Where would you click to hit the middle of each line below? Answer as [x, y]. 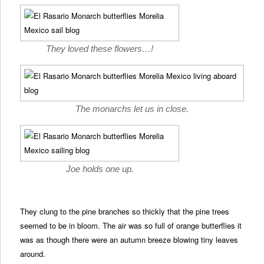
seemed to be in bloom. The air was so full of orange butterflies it [131, 226]
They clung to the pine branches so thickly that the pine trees [125, 212]
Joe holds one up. [100, 169]
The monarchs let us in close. [132, 108]
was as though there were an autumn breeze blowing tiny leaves [129, 240]
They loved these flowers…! [100, 48]
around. [33, 254]
